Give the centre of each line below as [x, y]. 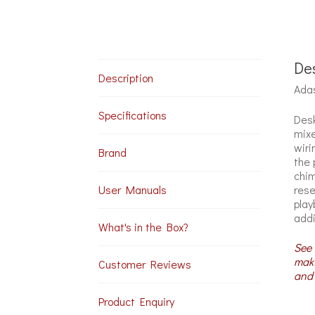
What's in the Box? [144, 227]
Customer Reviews [145, 264]
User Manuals [133, 190]
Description [126, 78]
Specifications [133, 115]
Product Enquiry [137, 302]
